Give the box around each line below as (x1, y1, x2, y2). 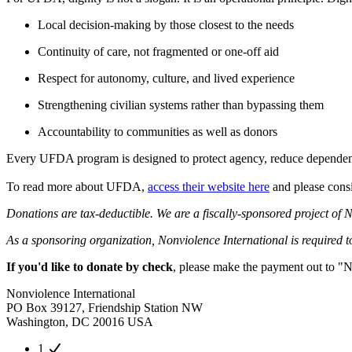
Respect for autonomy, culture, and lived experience (38, 71, 295, 85)
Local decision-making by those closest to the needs (38, 17, 294, 31)
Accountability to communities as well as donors (38, 124, 277, 138)
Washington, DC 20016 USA (6, 314, 153, 328)
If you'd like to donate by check (6, 259, 173, 273)
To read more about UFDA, (6, 179, 148, 193)
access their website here (148, 179, 269, 193)
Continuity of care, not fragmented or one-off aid (38, 44, 279, 58)
